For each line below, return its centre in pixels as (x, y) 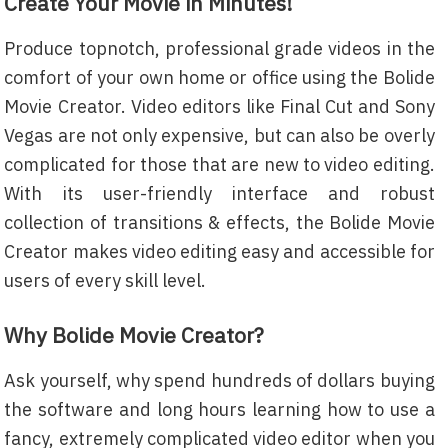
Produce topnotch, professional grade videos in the (219, 48)
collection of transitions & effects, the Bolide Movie (219, 222)
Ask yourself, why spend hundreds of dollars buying (219, 380)
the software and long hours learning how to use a (219, 409)
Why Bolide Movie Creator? (134, 335)
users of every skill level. (105, 280)
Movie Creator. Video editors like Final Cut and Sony (219, 106)
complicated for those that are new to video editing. (219, 164)
